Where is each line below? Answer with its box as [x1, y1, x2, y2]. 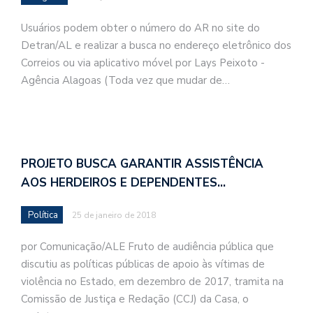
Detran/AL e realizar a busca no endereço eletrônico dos [21, 38, 291, 52]
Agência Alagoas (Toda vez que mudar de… [21, 73, 230, 87]
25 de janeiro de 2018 [72, 210, 156, 221]
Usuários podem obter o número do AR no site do [21, 20, 260, 35]
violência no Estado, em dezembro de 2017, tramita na [21, 275, 284, 289]
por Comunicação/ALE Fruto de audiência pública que [21, 240, 274, 254]
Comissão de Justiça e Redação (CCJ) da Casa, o [21, 292, 249, 306]
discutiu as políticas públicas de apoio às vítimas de [21, 257, 265, 271]
